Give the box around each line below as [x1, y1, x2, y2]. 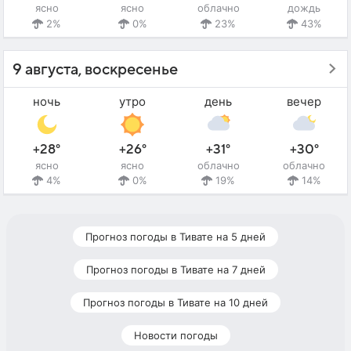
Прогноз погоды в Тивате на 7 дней [85, 263, 266, 277]
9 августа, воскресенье [13, 60, 178, 78]
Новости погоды [133, 329, 218, 342]
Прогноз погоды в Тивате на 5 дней [85, 230, 266, 244]
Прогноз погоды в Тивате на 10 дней [83, 296, 268, 309]
